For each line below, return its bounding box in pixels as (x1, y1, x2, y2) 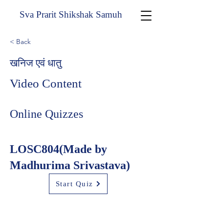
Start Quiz (55, 179, 93, 188)
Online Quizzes (10, 108, 83, 120)
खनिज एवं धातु (10, 57, 62, 69)
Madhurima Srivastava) (10, 159, 130, 172)
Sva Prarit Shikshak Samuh (14, 9, 122, 20)
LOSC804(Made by (10, 143, 107, 155)
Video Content (10, 77, 82, 90)
